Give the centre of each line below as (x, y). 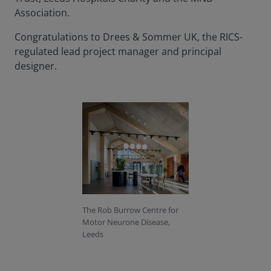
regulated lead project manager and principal (118, 52)
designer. (36, 66)
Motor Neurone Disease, (126, 222)
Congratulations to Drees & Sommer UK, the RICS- (129, 37)
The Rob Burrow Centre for (130, 210)
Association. (42, 13)
